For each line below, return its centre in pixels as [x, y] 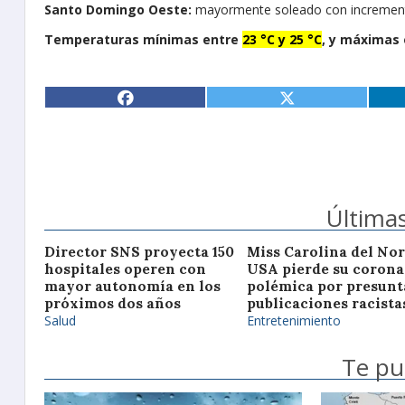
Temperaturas [92, 40]
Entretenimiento [294, 320]
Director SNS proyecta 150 [139, 252]
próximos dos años [113, 303]
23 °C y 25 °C [282, 40]
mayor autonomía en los [132, 286]
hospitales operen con [125, 269]
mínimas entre [191, 40]
